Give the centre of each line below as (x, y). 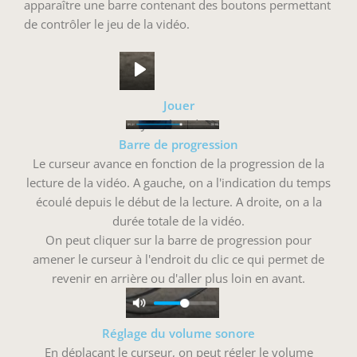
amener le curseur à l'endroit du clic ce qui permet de (178, 259)
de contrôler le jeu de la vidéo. (107, 24)
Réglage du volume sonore (178, 333)
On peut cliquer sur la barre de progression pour (178, 240)
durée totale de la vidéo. (178, 221)
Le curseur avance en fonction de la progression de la (178, 164)
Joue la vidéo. (178, 125)
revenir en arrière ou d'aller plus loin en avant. (178, 279)
